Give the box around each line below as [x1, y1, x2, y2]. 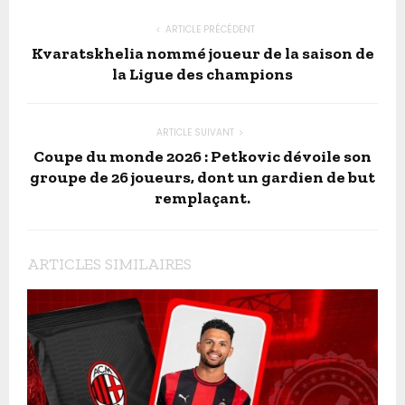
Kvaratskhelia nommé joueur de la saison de [31, 42, 374, 63]
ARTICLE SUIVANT [156, 125, 234, 139]
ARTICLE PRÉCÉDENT [165, 22, 255, 36]
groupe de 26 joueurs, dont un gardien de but [30, 166, 375, 187]
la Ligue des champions [112, 63, 293, 84]
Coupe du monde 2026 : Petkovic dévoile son [33, 146, 372, 166]
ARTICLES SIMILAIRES [27, 253, 192, 274]
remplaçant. [155, 187, 250, 208]
